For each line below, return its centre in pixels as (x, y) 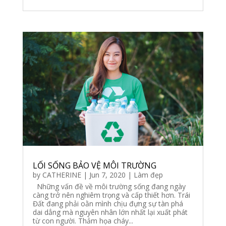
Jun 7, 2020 (107, 175)
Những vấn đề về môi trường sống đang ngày (109, 186)
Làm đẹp (148, 175)
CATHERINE (62, 175)
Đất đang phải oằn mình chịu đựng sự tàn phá (108, 203)
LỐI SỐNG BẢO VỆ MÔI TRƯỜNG (94, 165)
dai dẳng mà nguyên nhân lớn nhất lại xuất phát (110, 212)
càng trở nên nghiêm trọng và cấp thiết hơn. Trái (111, 195)
